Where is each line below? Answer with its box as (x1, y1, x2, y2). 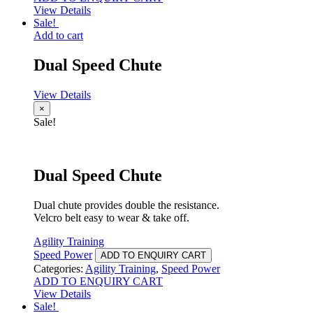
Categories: (34, 262, 85, 275)
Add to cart (34, 29, 83, 41)
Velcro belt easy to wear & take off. (34, 211, 189, 224)
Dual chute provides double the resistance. (34, 198, 219, 211)
